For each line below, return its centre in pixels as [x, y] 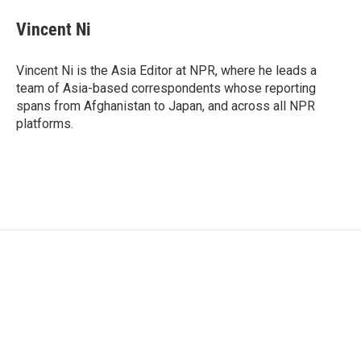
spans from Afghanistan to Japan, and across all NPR [166, 106]
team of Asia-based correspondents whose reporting [166, 88]
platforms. [45, 124]
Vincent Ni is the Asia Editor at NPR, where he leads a [166, 71]
